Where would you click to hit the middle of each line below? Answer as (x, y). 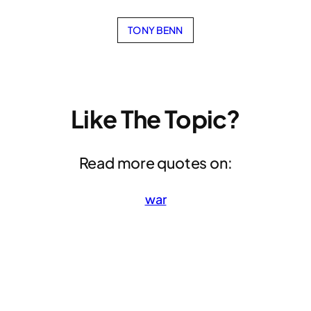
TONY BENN (155, 30)
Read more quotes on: (155, 163)
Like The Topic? (155, 119)
